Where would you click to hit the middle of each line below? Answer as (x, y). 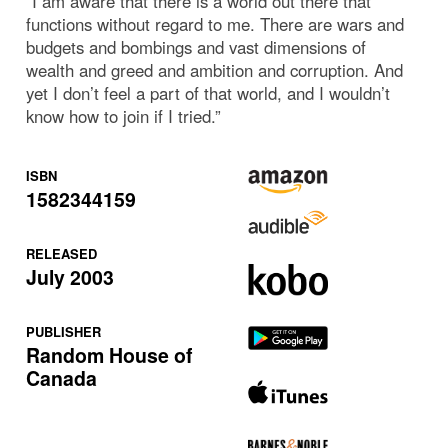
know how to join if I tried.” (124, 115)
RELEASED (62, 253)
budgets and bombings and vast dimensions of (196, 46)
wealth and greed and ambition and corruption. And (215, 69)
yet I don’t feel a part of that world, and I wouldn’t (208, 92)
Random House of (110, 354)
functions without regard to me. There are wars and (215, 23)
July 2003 (70, 276)
